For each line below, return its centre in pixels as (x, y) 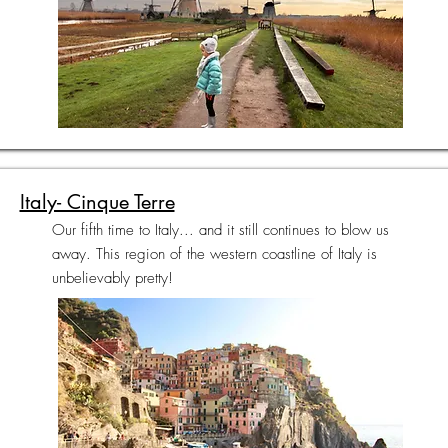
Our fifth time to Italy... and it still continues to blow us (220, 230)
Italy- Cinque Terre (97, 202)
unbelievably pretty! (112, 278)
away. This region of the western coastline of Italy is (214, 254)
